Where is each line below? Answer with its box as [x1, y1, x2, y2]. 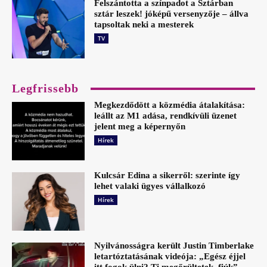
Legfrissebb [12, 82, 79, 95]
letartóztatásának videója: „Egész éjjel [94, 251, 246, 261]
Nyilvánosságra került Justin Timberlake [94, 240, 254, 250]
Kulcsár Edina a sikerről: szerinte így [94, 170, 241, 181]
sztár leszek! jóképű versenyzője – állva [94, 9, 249, 19]
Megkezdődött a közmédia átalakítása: [94, 100, 246, 110]
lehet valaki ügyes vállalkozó [94, 181, 206, 191]
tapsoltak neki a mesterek [94, 20, 194, 30]
